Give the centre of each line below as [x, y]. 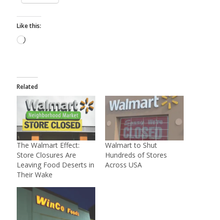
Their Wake [34, 175]
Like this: [29, 26]
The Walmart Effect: [48, 145]
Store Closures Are [46, 155]
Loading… [41, 41]
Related [27, 86]
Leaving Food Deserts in [55, 165]
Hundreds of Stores [136, 155]
